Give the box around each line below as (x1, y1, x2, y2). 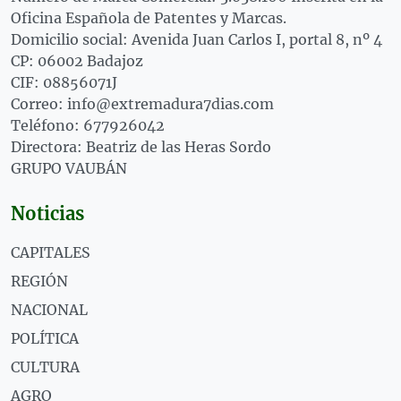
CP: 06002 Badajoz (11, 51, 143, 70)
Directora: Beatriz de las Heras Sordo (11, 137, 271, 156)
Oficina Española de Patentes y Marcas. (11, 8, 286, 27)
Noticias (11, 201, 84, 225)
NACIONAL (11, 300, 88, 319)
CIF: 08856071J (11, 73, 117, 91)
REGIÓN (11, 271, 68, 290)
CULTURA (11, 357, 80, 376)
